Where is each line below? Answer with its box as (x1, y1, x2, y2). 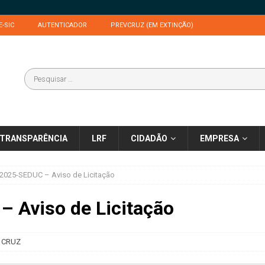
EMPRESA (200, 134, 239, 144)
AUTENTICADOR (38, 21, 87, 29)
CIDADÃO (131, 134, 167, 144)
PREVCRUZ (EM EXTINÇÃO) (111, 21, 193, 29)
